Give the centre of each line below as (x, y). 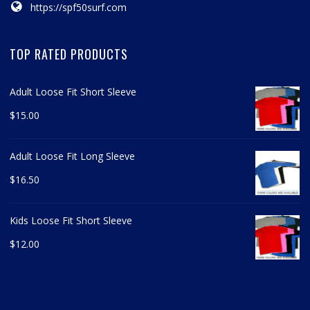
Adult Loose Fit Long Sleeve (73, 156)
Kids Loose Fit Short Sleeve (71, 221)
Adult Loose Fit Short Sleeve (73, 92)
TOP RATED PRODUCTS (69, 54)
